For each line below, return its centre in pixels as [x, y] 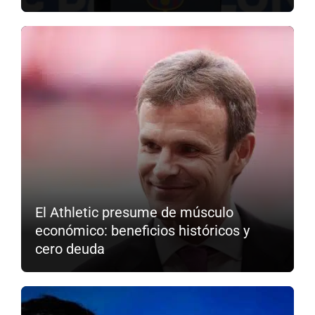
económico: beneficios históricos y [142, 230]
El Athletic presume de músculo [134, 212]
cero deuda [70, 249]
